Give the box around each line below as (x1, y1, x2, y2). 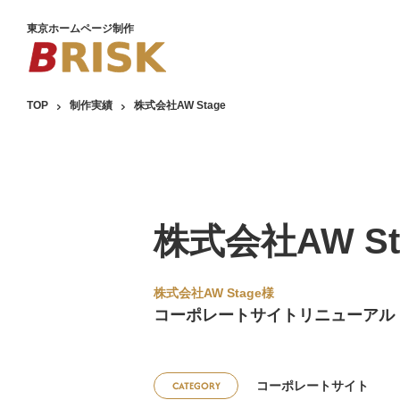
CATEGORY (171, 379, 221, 393)
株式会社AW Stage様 (154, 286, 274, 300)
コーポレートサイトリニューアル (154, 306, 395, 324)
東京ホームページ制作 (27, 22, 134, 35)
